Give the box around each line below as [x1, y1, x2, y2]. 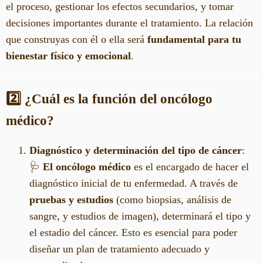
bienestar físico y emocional [6, 50, 131, 62]
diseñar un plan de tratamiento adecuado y [29, 242, 210, 255]
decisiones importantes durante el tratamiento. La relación [6, 17, 253, 29]
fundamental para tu [147, 33, 241, 46]
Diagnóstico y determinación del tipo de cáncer [29, 144, 242, 156]
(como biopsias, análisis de [113, 193, 231, 205]
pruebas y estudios [29, 193, 113, 205]
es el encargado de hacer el [131, 160, 249, 173]
